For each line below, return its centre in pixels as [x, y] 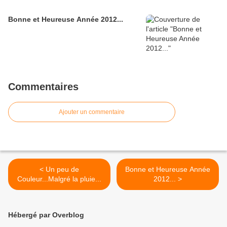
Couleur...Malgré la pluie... [59, 179]
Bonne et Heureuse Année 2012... [66, 20]
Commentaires [43, 87]
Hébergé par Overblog [46, 215]
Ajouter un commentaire [92, 112]
